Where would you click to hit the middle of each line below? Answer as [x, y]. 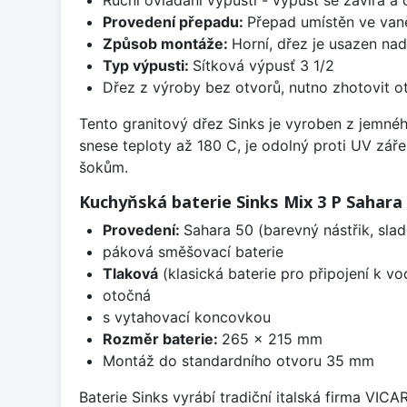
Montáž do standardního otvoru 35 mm [238, 360]
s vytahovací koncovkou [186, 317]
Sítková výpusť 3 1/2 [263, 65]
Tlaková [130, 273]
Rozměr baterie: [162, 338]
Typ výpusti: [147, 65]
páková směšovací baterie [193, 251]
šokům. [104, 167]
